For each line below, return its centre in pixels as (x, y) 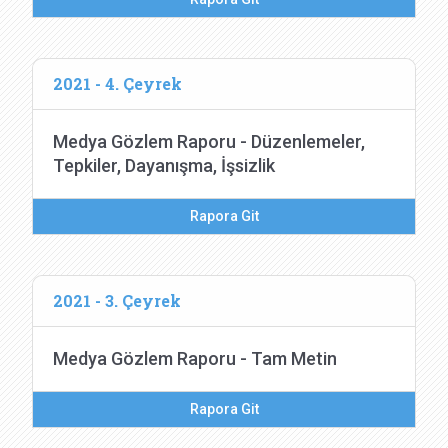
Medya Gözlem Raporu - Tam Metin (195, 358)
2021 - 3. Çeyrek (117, 300)
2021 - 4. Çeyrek (117, 83)
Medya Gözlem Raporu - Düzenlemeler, (209, 141)
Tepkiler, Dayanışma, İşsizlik (164, 165)
